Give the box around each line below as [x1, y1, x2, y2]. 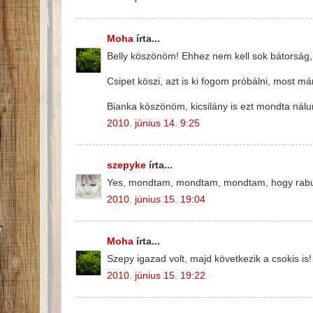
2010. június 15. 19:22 [107, 270, 205, 282]
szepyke [107, 159, 146, 170]
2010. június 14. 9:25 [107, 118, 200, 129]
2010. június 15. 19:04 [107, 194, 205, 205]
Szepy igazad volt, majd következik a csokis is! [107, 253, 312, 264]
